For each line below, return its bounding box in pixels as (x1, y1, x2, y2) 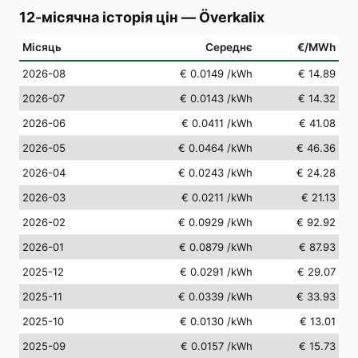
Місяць (22, 40, 62, 54)
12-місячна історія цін (19, 8, 178, 26)
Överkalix (199, 8, 265, 26)
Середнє (205, 40, 253, 54)
